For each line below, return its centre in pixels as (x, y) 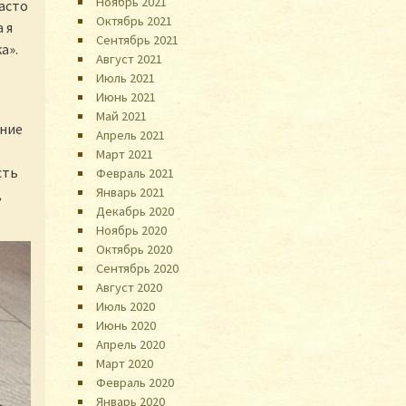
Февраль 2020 (135, 382)
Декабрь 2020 (135, 211)
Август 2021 (130, 58)
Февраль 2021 (135, 173)
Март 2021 (125, 154)
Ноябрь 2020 (132, 230)
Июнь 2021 (126, 97)
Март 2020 (125, 363)
